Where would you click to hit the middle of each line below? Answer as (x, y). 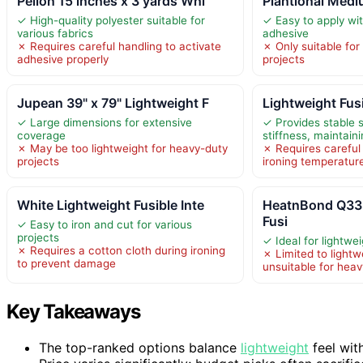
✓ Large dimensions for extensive (105, 122)
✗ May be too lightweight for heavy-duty (122, 148)
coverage (41, 135)
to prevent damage (66, 263)
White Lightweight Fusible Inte (111, 205)
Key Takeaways (73, 311)
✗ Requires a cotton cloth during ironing (121, 250)
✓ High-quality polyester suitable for (111, 20)
